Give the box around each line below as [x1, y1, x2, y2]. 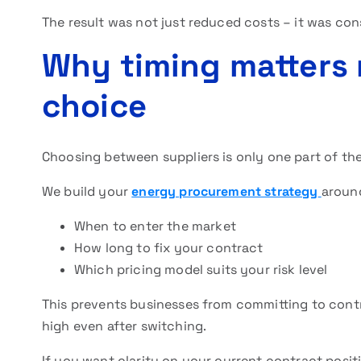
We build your [42, 183, 132, 200]
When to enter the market [74, 218, 236, 234]
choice [42, 85, 147, 127]
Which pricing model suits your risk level [74, 261, 328, 278]
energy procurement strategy [131, 183, 318, 200]
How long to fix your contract [74, 239, 263, 256]
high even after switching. [42, 317, 207, 334]
